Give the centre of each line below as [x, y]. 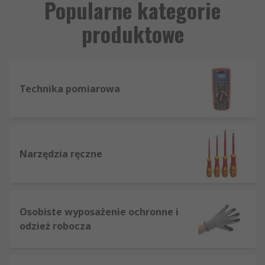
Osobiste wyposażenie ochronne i [99, 211]
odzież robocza [55, 226]
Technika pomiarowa [70, 88]
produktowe [132, 33]
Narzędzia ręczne [61, 153]
